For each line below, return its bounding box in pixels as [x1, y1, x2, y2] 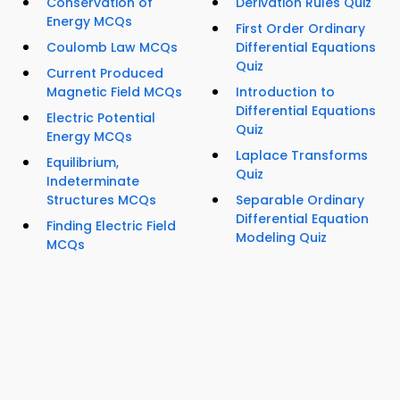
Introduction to [236, 83, 335, 102]
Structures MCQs [46, 191, 156, 210]
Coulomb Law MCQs [46, 38, 178, 57]
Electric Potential [46, 109, 155, 128]
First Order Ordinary [236, 20, 365, 38]
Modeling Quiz [236, 229, 327, 247]
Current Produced [46, 64, 163, 83]
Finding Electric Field [46, 217, 176, 236]
